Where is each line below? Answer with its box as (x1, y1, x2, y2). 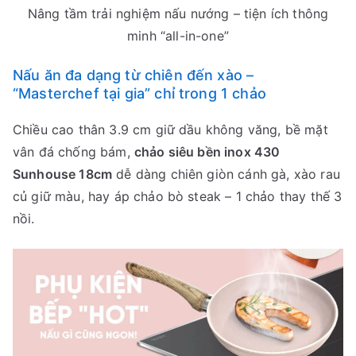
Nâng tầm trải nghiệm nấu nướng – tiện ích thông (27, 5, 329, 21)
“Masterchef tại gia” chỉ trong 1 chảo (13, 84, 266, 102)
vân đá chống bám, (13, 143, 134, 160)
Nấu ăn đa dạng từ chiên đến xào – (13, 66, 254, 83)
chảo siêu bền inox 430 (133, 143, 281, 160)
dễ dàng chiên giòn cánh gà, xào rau (112, 165, 340, 182)
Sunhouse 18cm (13, 165, 113, 182)
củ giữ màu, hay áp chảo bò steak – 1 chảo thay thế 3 (13, 188, 342, 204)
